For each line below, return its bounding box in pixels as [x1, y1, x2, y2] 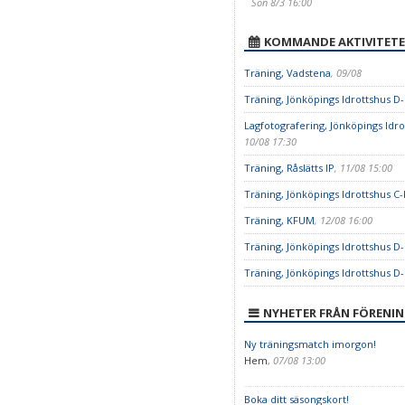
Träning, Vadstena [243, 66, 331, 80]
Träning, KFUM [243, 213, 315, 227]
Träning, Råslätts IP [243, 161, 334, 174]
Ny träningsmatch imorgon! [243, 337, 376, 351]
